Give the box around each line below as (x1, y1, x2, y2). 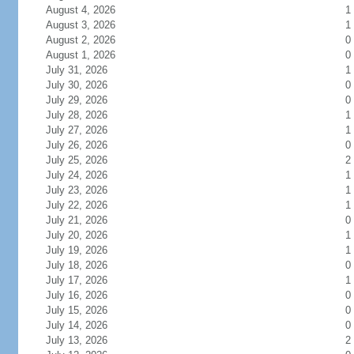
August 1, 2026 (45, 49, 115, 61)
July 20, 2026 (45, 229, 107, 241)
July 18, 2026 (45, 259, 107, 271)
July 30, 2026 (45, 79, 107, 91)
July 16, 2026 (45, 289, 107, 301)
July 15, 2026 (45, 304, 107, 316)
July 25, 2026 (45, 154, 107, 166)
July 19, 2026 (45, 244, 107, 256)
